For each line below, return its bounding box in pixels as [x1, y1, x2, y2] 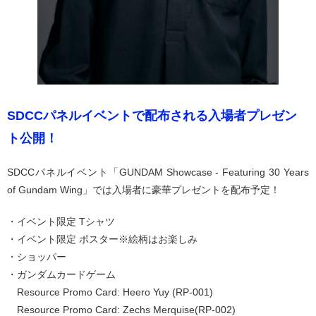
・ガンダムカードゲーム [7, 268, 116, 280]
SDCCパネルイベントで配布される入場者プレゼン [7, 108, 297, 123]
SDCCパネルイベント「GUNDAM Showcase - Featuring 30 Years [7, 166, 309, 178]
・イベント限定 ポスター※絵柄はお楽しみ [7, 233, 197, 245]
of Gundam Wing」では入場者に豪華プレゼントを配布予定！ [7, 183, 280, 195]
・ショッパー [7, 250, 66, 262]
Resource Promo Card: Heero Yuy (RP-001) [7, 286, 213, 298]
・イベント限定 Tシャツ [7, 215, 115, 227]
